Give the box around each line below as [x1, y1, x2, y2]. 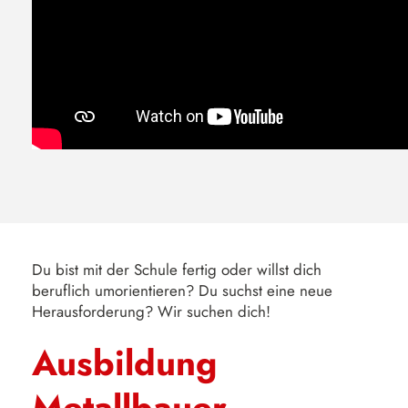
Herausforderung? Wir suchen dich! [32, 301, 270, 322]
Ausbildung [32, 338, 217, 388]
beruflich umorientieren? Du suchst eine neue [32, 280, 332, 301]
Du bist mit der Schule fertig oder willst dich [32, 259, 321, 280]
